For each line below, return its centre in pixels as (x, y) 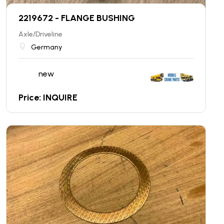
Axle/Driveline (40, 34)
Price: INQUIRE (48, 97)
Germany (46, 47)
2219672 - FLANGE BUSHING (77, 18)
